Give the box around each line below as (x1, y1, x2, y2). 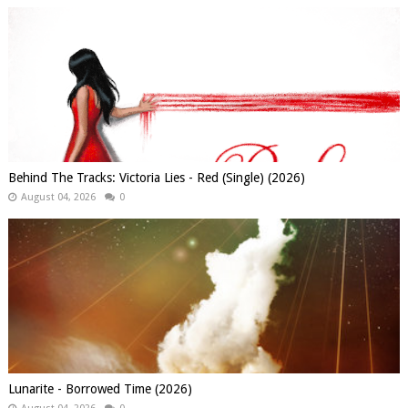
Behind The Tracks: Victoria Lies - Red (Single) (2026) (7, 170, 305, 185)
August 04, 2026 (20, 191, 96, 203)
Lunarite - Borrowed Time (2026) (7, 382, 192, 396)
